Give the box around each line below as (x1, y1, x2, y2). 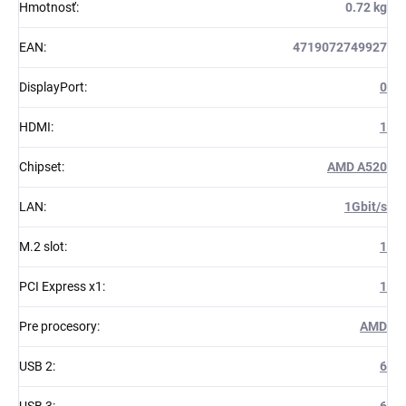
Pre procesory (19, 319, 97, 334)
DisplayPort (19, 80, 84, 95)
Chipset (19, 159, 62, 175)
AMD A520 (327, 159, 387, 175)
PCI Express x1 (19, 279, 102, 295)
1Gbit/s (344, 199, 387, 215)
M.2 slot (19, 239, 64, 255)
